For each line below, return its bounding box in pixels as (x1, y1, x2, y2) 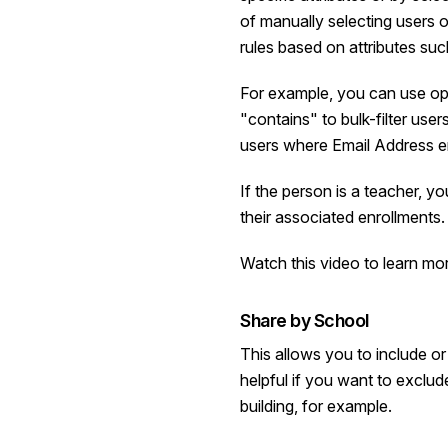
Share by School (240, 309, 369, 331)
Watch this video (240, 252, 360, 273)
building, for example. (240, 395, 392, 416)
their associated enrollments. (240, 206, 445, 227)
